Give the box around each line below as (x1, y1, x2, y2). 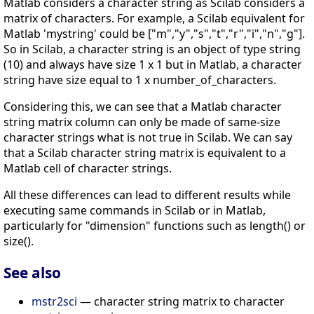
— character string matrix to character (77, 294, 285, 310)
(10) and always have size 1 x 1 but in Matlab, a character (4, 56, 302, 72)
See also (4, 263, 61, 283)
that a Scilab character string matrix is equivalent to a (4, 144, 286, 161)
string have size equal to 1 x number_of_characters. (4, 71, 276, 88)
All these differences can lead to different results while (4, 186, 291, 203)
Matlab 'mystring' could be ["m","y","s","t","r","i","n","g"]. (4, 25, 305, 41)
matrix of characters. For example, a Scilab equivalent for (4, 10, 305, 26)
